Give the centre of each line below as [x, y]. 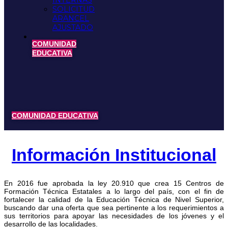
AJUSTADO [73, 27]
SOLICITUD [74, 9]
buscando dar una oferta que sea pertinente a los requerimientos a [114, 208]
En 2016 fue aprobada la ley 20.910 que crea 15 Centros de [114, 183]
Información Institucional [114, 155]
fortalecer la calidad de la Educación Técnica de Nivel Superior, [114, 200]
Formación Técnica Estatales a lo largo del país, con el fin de [114, 192]
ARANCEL [71, 18]
